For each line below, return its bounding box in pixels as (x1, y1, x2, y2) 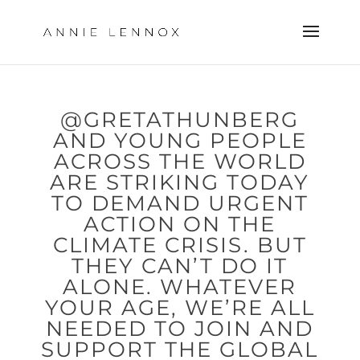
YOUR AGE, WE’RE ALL (44, 295, 315, 321)
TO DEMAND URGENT (51, 190, 309, 216)
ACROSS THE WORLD (53, 149, 306, 174)
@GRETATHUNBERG (60, 107, 300, 133)
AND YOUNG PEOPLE (52, 128, 307, 153)
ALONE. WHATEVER (63, 274, 297, 300)
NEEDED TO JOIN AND (46, 316, 314, 342)
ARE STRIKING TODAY (50, 170, 310, 195)
